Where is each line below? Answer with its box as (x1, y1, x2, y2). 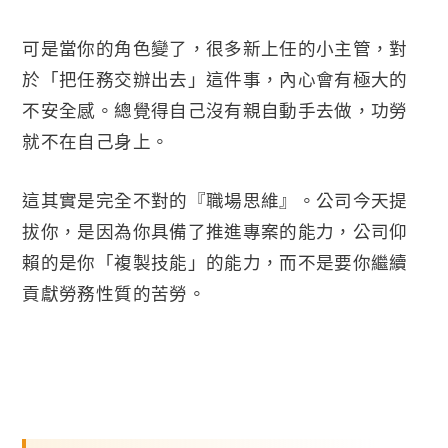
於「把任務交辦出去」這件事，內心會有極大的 (22, 66, 408, 91)
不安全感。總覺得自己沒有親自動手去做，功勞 (22, 97, 408, 122)
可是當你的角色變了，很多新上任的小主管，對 (22, 35, 408, 60)
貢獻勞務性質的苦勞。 (22, 281, 206, 306)
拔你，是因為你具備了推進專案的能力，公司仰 (22, 219, 408, 244)
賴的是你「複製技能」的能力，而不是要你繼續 (22, 250, 408, 275)
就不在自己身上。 (22, 128, 170, 153)
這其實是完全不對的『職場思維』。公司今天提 (22, 188, 408, 213)
